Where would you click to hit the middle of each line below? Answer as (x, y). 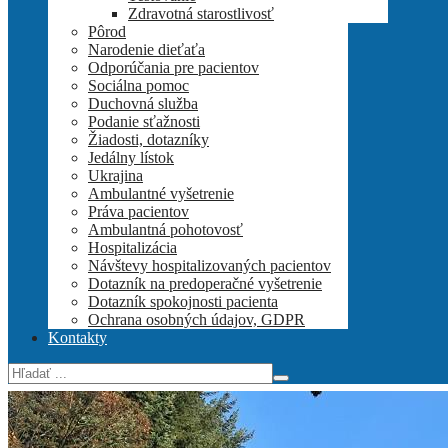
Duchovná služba (143, 103)
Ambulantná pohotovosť (165, 229)
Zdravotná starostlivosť (201, 13)
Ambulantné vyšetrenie (161, 193)
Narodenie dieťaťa (146, 49)
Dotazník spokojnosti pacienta (183, 301)
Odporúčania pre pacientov (173, 67)
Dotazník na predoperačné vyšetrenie (205, 283)
